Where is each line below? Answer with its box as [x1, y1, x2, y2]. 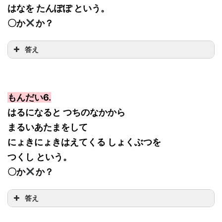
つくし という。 [7, 152, 72, 163]
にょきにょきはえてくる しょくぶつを [7, 137, 161, 148]
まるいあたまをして [7, 122, 88, 133]
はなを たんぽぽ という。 [7, 3, 110, 14]
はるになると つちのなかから [7, 107, 125, 118]
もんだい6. [7, 92, 51, 103]
